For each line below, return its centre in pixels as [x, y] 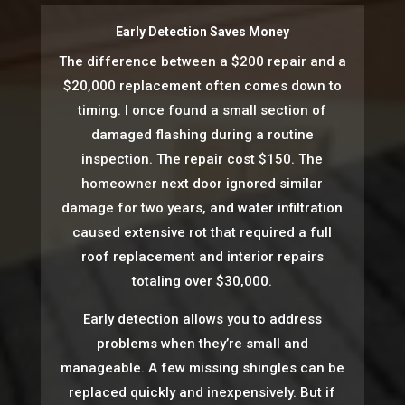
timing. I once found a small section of [202, 111]
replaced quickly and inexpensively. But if [202, 393]
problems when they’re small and [202, 344]
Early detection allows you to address [202, 320]
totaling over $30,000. [202, 282]
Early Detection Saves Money [202, 32]
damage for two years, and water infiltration [202, 208]
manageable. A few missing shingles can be [202, 368]
